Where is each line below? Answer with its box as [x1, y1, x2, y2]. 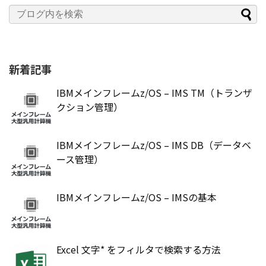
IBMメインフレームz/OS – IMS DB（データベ [56, 137, 251, 152]
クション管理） [56, 99, 123, 114]
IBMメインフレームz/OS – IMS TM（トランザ [56, 85, 252, 100]
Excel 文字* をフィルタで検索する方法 [56, 242, 221, 256]
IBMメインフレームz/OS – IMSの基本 [56, 189, 217, 204]
